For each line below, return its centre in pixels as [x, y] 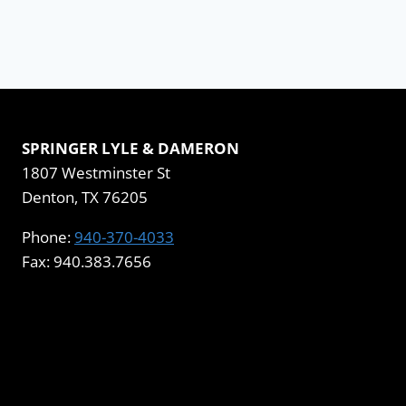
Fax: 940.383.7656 [87, 261]
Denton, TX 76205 [85, 197]
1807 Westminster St [96, 173]
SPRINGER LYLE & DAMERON [130, 148]
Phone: [48, 237]
